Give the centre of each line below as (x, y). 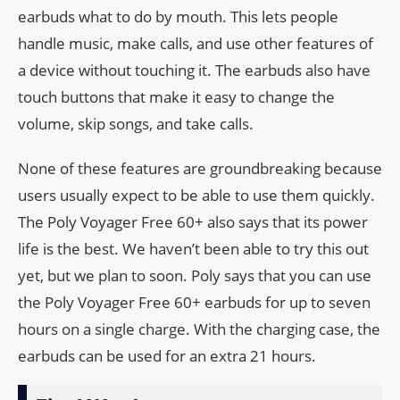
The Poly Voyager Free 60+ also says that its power (193, 221)
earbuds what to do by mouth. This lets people (178, 16)
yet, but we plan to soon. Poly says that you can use (195, 275)
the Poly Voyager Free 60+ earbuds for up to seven (194, 302)
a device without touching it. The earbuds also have (194, 70)
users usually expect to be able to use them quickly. (196, 195)
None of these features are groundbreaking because (200, 168)
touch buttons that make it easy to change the (176, 96)
